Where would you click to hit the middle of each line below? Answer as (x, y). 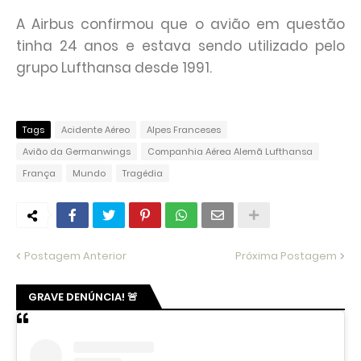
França (39, 173)
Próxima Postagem (286, 256)
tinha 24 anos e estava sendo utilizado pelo (180, 46)
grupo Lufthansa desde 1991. (114, 68)
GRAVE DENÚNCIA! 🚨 (83, 297)
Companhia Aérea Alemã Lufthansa (230, 151)
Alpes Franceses (184, 130)
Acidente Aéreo (95, 130)
